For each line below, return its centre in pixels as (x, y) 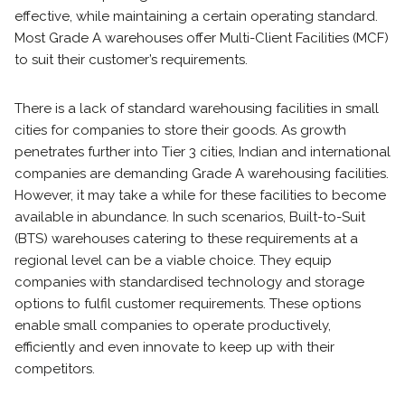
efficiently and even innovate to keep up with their (174, 347)
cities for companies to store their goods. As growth (180, 130)
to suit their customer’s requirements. (131, 60)
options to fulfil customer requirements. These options (188, 304)
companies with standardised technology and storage (189, 282)
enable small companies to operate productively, (173, 325)
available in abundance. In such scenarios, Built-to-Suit (190, 217)
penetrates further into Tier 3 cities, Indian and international (202, 152)
